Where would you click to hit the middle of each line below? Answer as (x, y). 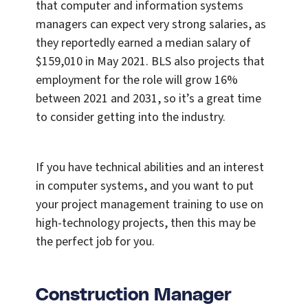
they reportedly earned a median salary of (143, 43)
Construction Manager (134, 295)
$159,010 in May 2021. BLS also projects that (150, 62)
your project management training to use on (150, 205)
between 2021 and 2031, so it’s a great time (148, 99)
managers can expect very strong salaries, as (151, 25)
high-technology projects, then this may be (146, 223)
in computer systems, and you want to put (145, 186)
